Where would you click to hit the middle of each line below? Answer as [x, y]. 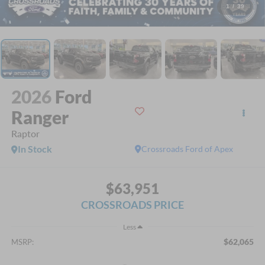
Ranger [40, 117]
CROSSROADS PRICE [132, 205]
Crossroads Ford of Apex [188, 148]
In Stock [35, 148]
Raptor [25, 133]
